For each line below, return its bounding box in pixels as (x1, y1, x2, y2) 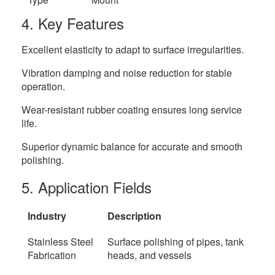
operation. (21, 79, 65, 93)
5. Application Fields (21, 176, 152, 198)
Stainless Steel (28, 234, 93, 249)
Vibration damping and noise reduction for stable (21, 66, 232, 80)
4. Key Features (21, 12, 124, 34)
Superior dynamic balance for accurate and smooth (21, 139, 242, 153)
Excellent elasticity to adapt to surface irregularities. (21, 42, 244, 56)
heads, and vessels (107, 248, 192, 262)
